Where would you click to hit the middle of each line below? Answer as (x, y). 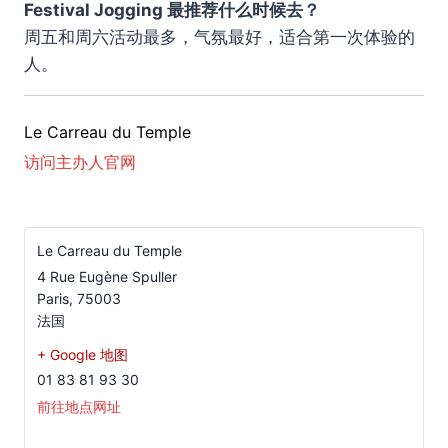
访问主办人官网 (80, 161)
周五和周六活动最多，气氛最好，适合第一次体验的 (219, 37)
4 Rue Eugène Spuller (107, 276)
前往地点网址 (79, 406)
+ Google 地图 (82, 354)
